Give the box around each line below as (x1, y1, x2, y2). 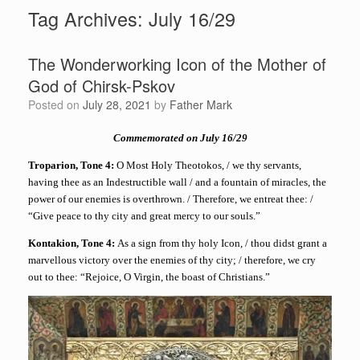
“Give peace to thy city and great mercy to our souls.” (28, 210, 260, 222)
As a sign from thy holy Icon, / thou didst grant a (117, 237, 327, 249)
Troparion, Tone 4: (28, 159, 117, 171)
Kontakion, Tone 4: (28, 237, 117, 249)
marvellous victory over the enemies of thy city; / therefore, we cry (28, 254, 316, 266)
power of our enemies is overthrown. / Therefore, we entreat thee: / (28, 193, 313, 205)
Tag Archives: (28, 5, 149, 32)
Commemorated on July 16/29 (112, 132, 247, 144)
